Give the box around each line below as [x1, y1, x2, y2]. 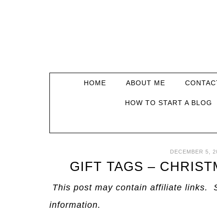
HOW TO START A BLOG [125, 99, 212, 107]
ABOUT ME [125, 79, 165, 87]
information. [49, 200, 101, 210]
